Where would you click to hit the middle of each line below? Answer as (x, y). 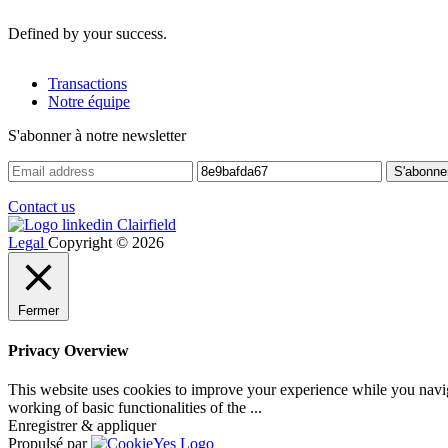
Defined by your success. (87, 33)
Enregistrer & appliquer (82, 426)
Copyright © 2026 (106, 242)
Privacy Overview (68, 350)
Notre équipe (89, 101)
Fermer (38, 310)
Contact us (41, 206)
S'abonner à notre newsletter (97, 135)
